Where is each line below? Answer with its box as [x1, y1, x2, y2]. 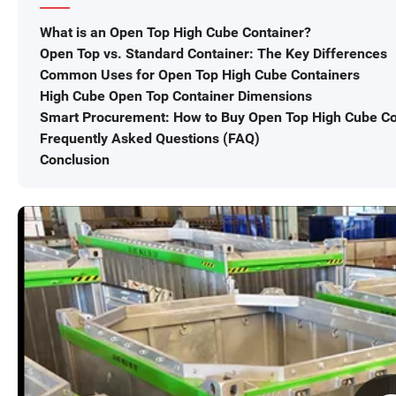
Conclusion [40, 151, 110, 169]
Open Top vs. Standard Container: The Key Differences [40, 45, 387, 63]
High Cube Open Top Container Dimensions [40, 88, 312, 105]
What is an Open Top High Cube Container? [40, 24, 311, 42]
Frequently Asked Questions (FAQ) [40, 130, 260, 148]
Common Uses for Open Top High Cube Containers [40, 66, 360, 84]
